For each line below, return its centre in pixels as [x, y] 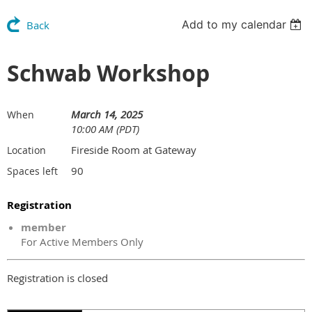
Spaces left [32, 171]
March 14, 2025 [107, 114]
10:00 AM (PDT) [105, 128]
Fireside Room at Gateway [134, 149]
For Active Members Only [82, 241]
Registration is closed [57, 278]
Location [26, 150]
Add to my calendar [234, 24]
